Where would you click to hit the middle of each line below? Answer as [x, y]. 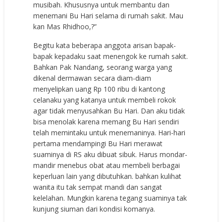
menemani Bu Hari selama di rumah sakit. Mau [109, 15]
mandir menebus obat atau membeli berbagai [107, 165]
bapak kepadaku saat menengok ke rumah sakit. [111, 56]
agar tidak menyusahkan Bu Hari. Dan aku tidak [109, 111]
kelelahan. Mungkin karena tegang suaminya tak [110, 198]
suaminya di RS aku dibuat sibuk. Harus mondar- [111, 154]
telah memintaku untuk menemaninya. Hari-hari [110, 132]
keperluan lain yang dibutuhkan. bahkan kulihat [108, 176]
